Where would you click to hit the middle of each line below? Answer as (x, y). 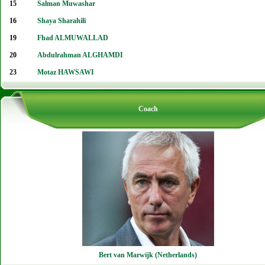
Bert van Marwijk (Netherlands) (148, 255)
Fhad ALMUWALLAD (73, 38)
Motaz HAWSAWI (66, 72)
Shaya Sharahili (62, 21)
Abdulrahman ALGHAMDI (80, 55)
